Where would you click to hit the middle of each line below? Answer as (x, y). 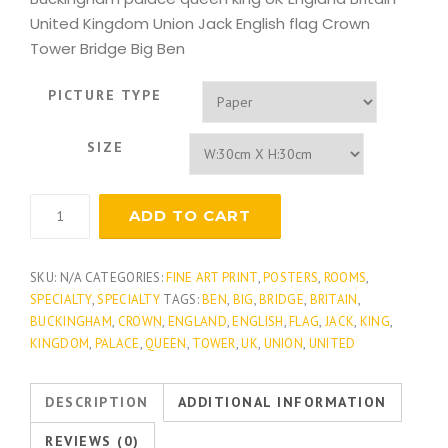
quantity (52, 249)
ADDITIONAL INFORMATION (282, 401)
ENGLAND (197, 321)
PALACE (117, 343)
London (51, 226)
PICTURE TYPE (105, 94)
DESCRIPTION (97, 401)
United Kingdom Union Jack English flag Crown (200, 23)
